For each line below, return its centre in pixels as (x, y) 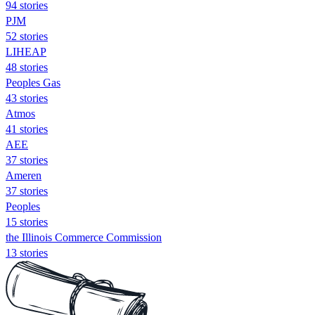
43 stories (27, 98)
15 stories (27, 221)
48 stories (27, 67)
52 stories (27, 36)
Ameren (24, 175)
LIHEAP (26, 51)
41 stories (27, 129)
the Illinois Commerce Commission (84, 237)
